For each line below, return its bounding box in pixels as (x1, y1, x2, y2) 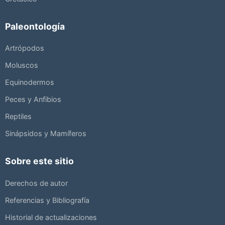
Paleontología (5, 21, 65, 32)
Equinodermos (5, 78, 54, 87)
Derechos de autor (5, 178, 68, 187)
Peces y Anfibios (5, 95, 61, 104)
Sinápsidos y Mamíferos (5, 129, 86, 138)
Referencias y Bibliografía (5, 195, 89, 204)
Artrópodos (5, 44, 44, 53)
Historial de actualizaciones (5, 212, 97, 221)
